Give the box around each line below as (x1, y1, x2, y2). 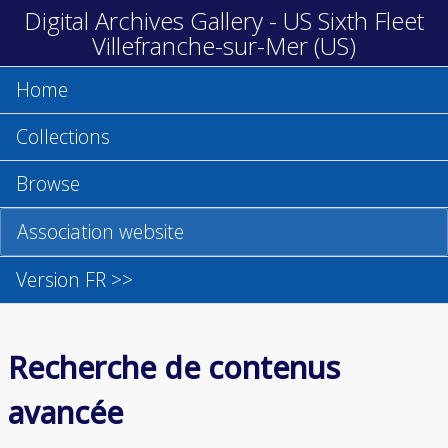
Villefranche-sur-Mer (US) (92, 29, 356, 62)
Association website (17, 218, 184, 245)
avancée (8, 391, 123, 433)
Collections (16, 123, 110, 150)
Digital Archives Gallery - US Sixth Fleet (24, 4, 424, 37)
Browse (16, 170, 80, 197)
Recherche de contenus (8, 346, 340, 388)
